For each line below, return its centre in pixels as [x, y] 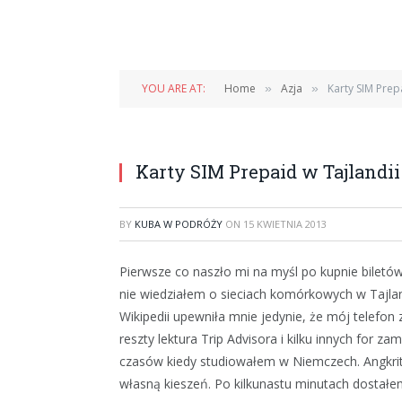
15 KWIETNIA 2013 [285, 224]
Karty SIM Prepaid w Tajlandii [268, 171]
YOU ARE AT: [174, 88]
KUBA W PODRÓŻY [179, 224]
